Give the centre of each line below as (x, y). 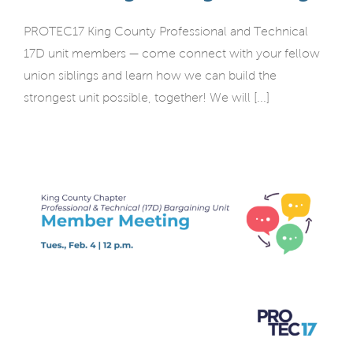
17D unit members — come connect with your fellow (172, 53)
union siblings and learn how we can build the (150, 75)
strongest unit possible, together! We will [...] (147, 97)
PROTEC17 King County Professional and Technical (166, 31)
